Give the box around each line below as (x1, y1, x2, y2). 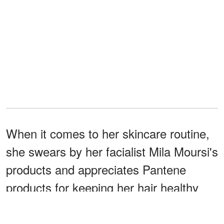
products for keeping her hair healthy (6, 178, 198, 196)
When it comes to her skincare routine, (6, 124, 209, 142)
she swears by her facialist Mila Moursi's (6, 142, 218, 160)
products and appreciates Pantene (6, 160, 186, 178)
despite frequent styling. (6, 196, 131, 214)
